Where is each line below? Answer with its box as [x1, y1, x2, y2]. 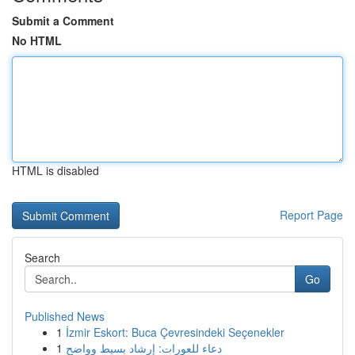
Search [25, 250, 60, 265]
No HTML [12, 32, 62, 48]
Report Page [280, 207, 343, 223]
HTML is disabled [12, 162, 99, 178]
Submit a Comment [12, 13, 114, 29]
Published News [25, 308, 105, 324]
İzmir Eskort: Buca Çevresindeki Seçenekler [66, 324, 284, 340]
